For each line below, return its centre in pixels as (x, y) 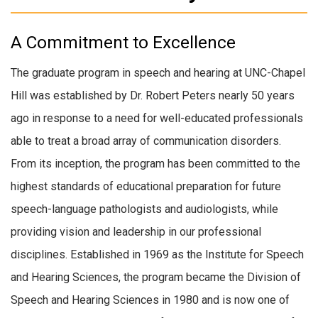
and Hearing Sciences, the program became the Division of (156, 277)
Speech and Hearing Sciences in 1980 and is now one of (150, 300)
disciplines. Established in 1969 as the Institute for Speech (157, 254)
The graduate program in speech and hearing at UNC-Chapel (158, 72)
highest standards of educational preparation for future (146, 186)
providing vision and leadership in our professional (136, 231)
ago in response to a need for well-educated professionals (157, 118)
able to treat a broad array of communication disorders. (146, 141)
